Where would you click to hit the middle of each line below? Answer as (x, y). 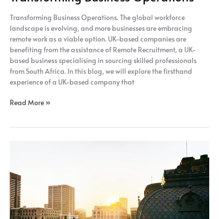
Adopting (24, 156)
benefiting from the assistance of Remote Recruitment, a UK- (103, 49)
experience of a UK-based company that (72, 82)
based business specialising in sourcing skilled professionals (103, 60)
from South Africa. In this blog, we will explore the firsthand (101, 71)
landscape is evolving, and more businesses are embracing (101, 28)
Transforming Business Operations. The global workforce (97, 17)
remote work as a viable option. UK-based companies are (98, 39)
